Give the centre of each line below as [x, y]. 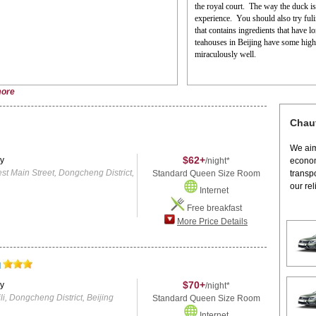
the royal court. [220, 6]
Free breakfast [213, 208]
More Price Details [212, 221]
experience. [214, 18]
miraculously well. [225, 54]
